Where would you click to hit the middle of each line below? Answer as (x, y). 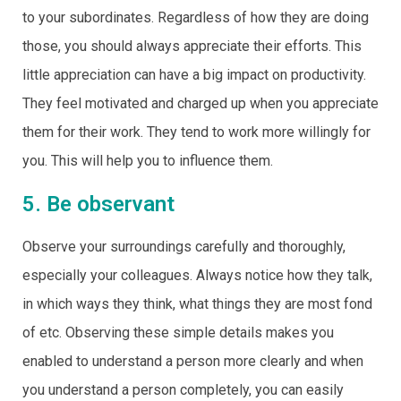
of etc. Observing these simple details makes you (178, 333)
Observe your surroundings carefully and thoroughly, (184, 247)
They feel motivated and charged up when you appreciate (200, 103)
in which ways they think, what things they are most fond (197, 304)
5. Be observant (98, 204)
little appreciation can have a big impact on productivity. (194, 75)
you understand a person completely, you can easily (183, 390)
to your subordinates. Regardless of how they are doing (196, 17)
